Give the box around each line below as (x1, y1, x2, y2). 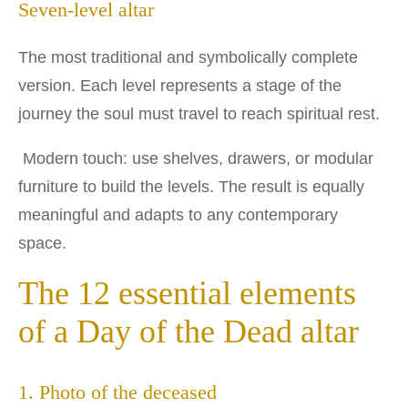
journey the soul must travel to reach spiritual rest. (18, 105, 380, 124)
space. (18, 234, 66, 253)
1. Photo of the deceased (18, 382, 217, 404)
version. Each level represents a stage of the (18, 76, 342, 96)
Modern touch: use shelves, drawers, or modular (18, 149, 373, 168)
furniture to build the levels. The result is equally (18, 178, 364, 197)
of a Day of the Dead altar (18, 313, 359, 351)
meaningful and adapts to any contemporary (18, 206, 338, 225)
